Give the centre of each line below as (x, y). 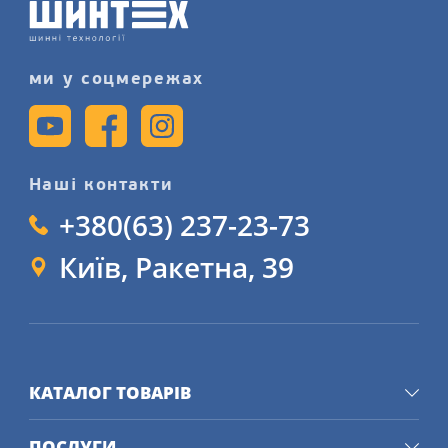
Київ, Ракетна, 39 (177, 267)
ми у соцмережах (116, 80)
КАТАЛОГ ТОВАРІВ (109, 393)
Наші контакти (101, 186)
